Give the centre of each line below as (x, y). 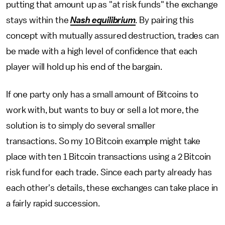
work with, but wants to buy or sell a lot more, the (102, 110)
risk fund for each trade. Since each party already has (109, 172)
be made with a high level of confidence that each (102, 51)
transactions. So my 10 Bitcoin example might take (103, 141)
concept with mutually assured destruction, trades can (113, 36)
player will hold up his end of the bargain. (84, 67)
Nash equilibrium (103, 20)
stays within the (38, 20)
